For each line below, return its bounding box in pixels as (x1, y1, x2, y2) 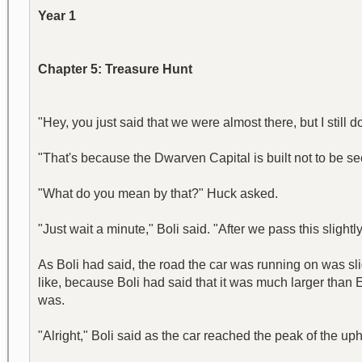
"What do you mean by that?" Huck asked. (38, 187, 278, 200)
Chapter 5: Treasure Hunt (38, 62, 192, 76)
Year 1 (38, 9, 76, 23)
